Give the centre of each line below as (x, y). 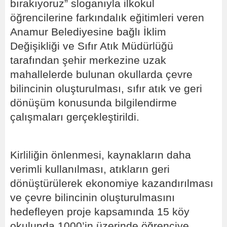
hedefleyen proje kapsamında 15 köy (100, 212)
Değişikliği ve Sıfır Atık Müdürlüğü (92, 46)
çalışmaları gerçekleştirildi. (75, 117)
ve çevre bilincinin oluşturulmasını (92, 198)
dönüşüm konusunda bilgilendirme (93, 103)
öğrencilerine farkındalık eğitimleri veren (107, 18)
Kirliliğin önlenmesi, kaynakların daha (101, 155)
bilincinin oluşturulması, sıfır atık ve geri (106, 89)
